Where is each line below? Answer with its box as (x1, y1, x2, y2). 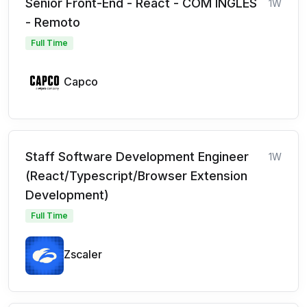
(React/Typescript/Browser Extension (25, 169, 247, 183)
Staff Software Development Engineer (25, 149, 249, 164)
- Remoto (25, 15, 80, 29)
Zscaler (64, 247, 102, 261)
